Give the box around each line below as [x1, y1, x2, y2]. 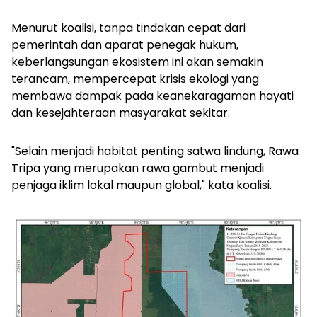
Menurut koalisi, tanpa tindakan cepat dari [11, 20, 246, 37]
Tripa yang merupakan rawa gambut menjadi [11, 160, 264, 177]
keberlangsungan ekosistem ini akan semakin [11, 54, 263, 71]
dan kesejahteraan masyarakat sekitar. [11, 105, 230, 122]
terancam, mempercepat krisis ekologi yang [11, 71, 259, 88]
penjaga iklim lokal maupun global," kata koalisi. [11, 177, 272, 194]
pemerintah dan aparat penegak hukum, [11, 37, 238, 54]
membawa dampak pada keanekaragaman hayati [11, 88, 294, 105]
